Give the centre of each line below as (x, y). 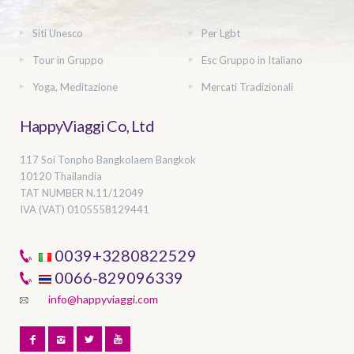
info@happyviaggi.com (103, 299)
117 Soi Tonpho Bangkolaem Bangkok (108, 159)
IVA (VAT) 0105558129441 (85, 209)
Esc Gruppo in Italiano (252, 60)
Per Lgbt (221, 33)
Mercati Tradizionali (247, 87)
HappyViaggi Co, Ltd (87, 125)
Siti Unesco (58, 33)
